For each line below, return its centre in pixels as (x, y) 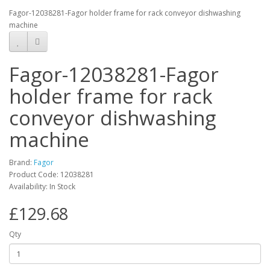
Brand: (21, 162)
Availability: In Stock (42, 187)
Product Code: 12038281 (52, 174)
